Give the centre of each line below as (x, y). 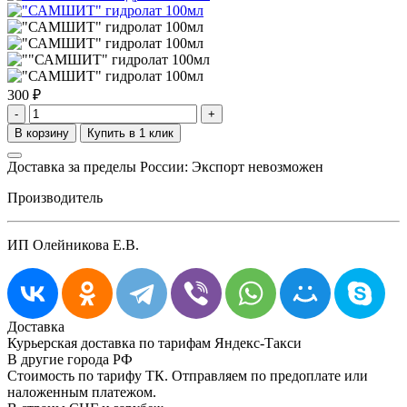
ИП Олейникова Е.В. (73, 244)
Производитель (55, 197)
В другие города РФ (70, 359)
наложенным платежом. (82, 392)
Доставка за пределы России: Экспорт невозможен (165, 166)
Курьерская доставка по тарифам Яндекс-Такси (154, 342)
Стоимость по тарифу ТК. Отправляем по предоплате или (188, 375)
